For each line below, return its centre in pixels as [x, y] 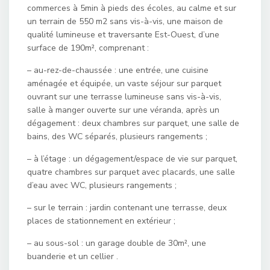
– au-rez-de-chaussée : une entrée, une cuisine [118, 70]
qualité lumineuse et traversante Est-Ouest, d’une [123, 35]
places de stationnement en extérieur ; [101, 221]
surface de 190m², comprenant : [88, 48]
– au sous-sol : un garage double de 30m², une [117, 243]
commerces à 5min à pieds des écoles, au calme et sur [132, 8]
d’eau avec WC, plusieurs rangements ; [102, 185]
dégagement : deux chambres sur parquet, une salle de [133, 123]
